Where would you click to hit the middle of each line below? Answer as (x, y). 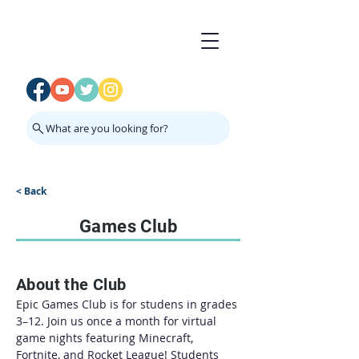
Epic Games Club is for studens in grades (128, 304)
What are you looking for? (107, 128)
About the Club (71, 284)
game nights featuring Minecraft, (106, 338)
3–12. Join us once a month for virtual (118, 321)
